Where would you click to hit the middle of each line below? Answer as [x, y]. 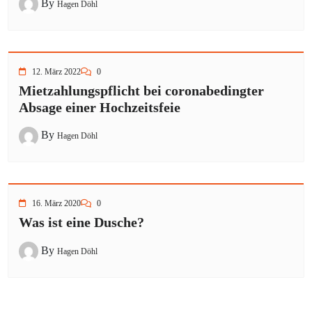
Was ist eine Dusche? [81, 223]
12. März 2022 [56, 71]
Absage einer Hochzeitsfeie [100, 107]
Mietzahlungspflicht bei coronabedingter [141, 90]
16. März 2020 [56, 204]
